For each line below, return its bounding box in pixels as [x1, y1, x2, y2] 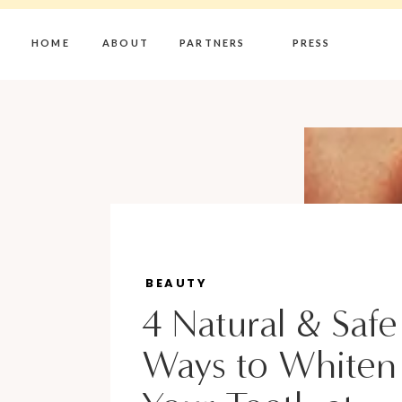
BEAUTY [145, 275, 208, 292]
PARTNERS [179, 37, 246, 48]
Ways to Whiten [142, 343, 397, 388]
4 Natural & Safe [142, 301, 398, 346]
